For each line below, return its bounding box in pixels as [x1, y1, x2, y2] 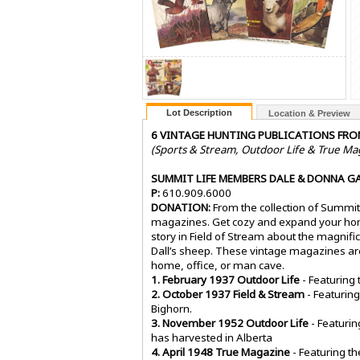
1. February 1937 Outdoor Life [151, 272, 300, 288]
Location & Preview [268, 108, 350, 119]
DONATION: [151, 200, 211, 215]
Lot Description [166, 108, 232, 118]
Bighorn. [151, 301, 192, 317]
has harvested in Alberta [151, 330, 272, 346]
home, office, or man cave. [151, 258, 284, 273]
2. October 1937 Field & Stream [151, 287, 305, 302]
